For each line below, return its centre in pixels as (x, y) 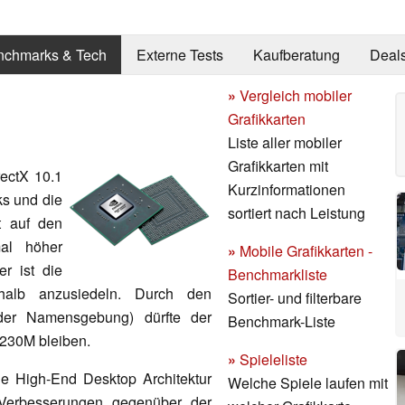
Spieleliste (272, 359)
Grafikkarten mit (278, 165)
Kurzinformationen (287, 189)
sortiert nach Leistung (297, 212)
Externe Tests (179, 55)
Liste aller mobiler (285, 142)
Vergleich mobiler (294, 95)
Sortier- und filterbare (295, 297)
